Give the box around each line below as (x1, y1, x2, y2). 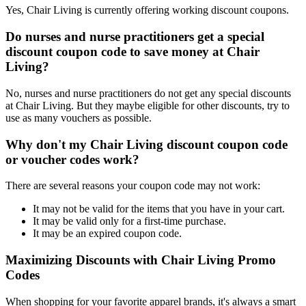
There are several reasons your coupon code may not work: (5, 180, 260, 192)
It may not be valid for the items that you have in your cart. (33, 203, 285, 215)
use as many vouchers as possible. (5, 111, 152, 124)
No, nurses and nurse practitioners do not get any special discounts (5, 87, 291, 99)
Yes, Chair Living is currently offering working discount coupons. (5, 4, 289, 16)
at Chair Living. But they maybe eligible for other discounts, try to (5, 99, 290, 111)
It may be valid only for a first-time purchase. (33, 215, 226, 227)
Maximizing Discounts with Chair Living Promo (5, 253, 276, 267)
